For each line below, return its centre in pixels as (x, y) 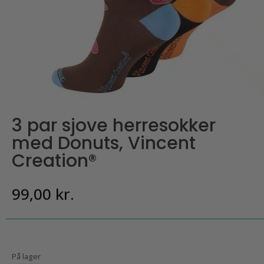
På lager (26, 256)
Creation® (54, 161)
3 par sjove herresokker (114, 126)
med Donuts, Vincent (104, 143)
